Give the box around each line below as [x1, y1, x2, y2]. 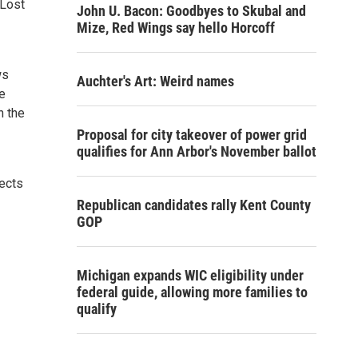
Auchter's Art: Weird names [77, 73, 234, 89]
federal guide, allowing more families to [77, 284, 308, 300]
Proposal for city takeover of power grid [77, 126, 307, 143]
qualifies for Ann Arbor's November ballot [77, 143, 316, 160]
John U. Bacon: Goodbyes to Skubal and [77, 2, 306, 19]
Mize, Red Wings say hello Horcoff [77, 19, 275, 36]
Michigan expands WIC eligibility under [77, 267, 304, 284]
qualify [77, 300, 117, 317]
